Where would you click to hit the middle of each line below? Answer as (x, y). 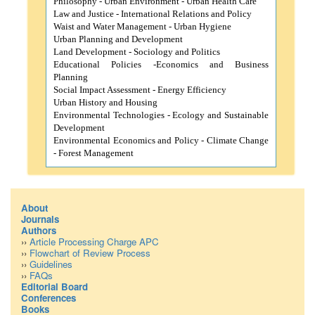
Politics (206, 52)
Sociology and (162, 52)
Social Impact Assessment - (105, 90)
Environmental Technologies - (113, 115)
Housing (140, 102)
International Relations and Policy (186, 14)
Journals (40, 219)
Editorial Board (54, 287)
